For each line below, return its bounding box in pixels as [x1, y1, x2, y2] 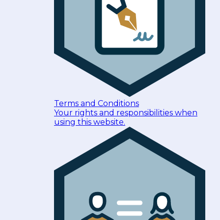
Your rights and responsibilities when [54, 108, 197, 118]
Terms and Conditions [54, 99, 139, 109]
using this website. [54, 117, 125, 127]
